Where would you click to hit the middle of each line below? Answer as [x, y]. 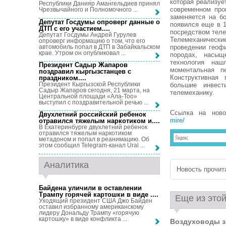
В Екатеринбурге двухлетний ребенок [93, 127]
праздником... [62, 78]
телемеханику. [192, 93]
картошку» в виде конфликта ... [83, 219]
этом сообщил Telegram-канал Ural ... [92, 146]
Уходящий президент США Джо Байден [96, 201]
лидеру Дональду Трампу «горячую [89, 213]
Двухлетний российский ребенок [93, 115]
